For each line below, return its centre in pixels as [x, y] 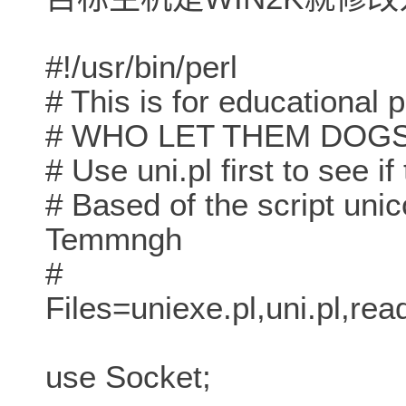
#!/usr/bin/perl [141, 67]
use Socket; [128, 377]
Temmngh [114, 239]
